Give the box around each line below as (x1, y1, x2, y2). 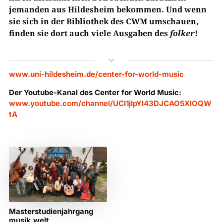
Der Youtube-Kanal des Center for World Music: (8, 88, 181, 98)
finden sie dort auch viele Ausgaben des (8, 28, 170, 39)
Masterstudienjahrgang (8, 206, 93, 216)
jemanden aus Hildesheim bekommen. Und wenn (8, 4, 207, 15)
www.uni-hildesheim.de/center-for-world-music (8, 69, 184, 79)
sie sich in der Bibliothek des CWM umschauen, (8, 16, 199, 27)
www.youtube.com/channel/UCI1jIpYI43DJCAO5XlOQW (8, 99, 212, 109)
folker (169, 28, 195, 39)
